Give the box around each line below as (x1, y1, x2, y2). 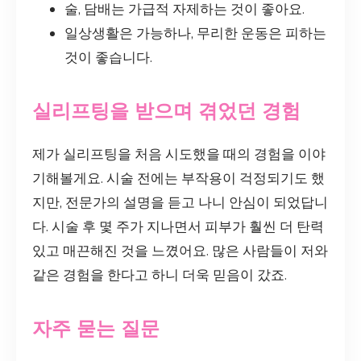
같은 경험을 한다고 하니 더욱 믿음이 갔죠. (32, 265, 287, 284)
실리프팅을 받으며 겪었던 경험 (32, 98, 301, 124)
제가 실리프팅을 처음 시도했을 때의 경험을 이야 (32, 144, 326, 164)
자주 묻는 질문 (32, 315, 160, 342)
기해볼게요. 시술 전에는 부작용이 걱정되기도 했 (32, 168, 325, 188)
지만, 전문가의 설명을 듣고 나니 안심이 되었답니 (32, 193, 328, 212)
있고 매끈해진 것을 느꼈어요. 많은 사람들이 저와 (32, 241, 328, 260)
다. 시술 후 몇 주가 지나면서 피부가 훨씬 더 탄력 (32, 217, 324, 236)
